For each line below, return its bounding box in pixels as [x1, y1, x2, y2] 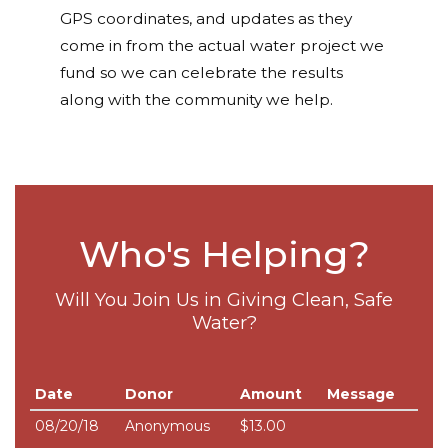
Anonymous [125, 417, 210, 436]
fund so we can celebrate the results [60, 63, 343, 83]
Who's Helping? [78, 232, 370, 277]
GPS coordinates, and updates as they [60, 9, 352, 29]
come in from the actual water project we [60, 36, 384, 56]
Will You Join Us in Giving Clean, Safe [55, 288, 393, 312]
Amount [240, 385, 302, 404]
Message [327, 385, 395, 404]
